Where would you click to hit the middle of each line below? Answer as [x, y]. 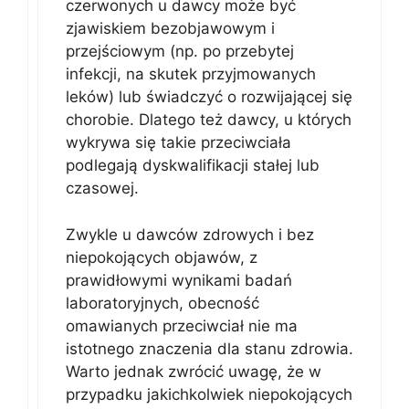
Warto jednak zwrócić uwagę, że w [194, 371]
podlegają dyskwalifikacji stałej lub [193, 165]
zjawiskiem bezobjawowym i [170, 28]
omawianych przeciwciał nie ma [182, 325]
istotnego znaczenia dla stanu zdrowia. [210, 348]
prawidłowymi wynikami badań [179, 280]
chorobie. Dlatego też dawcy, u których [209, 120]
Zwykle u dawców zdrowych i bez [190, 234]
